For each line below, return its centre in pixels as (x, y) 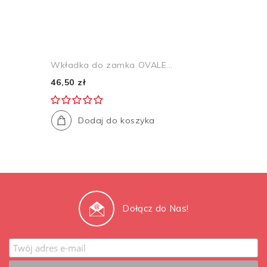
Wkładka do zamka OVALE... (112, 65)
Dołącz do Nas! (156, 208)
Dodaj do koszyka (117, 120)
